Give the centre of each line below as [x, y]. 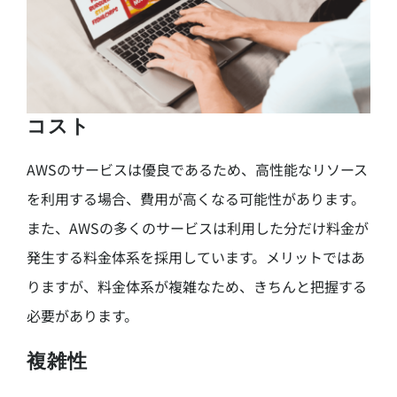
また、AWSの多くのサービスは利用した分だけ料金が [197, 227]
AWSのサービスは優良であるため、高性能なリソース [197, 169]
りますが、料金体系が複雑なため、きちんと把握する [196, 286]
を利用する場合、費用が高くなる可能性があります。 [195, 198]
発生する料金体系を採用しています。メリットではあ [195, 257]
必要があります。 [82, 315]
